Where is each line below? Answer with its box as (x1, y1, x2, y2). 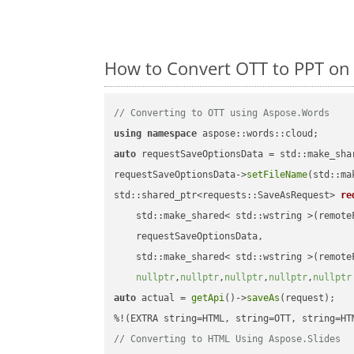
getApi (191, 292, 225, 304)
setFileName (247, 169, 308, 181)
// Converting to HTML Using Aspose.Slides (114, 333, 341, 345)
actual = (136, 292, 192, 304)
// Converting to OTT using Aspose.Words (114, 107, 330, 119)
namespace (147, 128, 198, 140)
